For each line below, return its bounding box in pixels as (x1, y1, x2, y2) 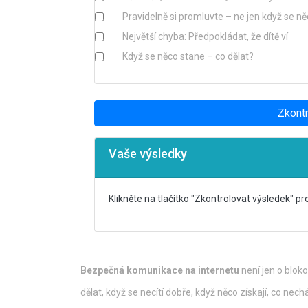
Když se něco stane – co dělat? (122, 50, 254, 62)
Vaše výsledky (109, 146, 187, 161)
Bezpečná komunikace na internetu (80, 264, 239, 276)
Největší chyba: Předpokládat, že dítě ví (122, 30, 288, 42)
